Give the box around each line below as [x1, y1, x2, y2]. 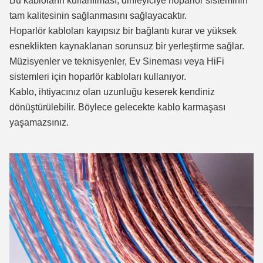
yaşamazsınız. [9, 117, 69, 127]
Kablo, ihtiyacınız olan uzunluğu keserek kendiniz [9, 87, 215, 97]
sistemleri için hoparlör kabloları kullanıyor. [9, 72, 186, 82]
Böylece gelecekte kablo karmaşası [78, 102, 225, 112]
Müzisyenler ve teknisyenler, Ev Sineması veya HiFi [9, 56, 224, 66]
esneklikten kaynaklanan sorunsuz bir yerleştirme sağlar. [9, 41, 244, 51]
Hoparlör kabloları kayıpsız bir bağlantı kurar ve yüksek [9, 26, 237, 36]
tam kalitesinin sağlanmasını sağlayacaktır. [9, 11, 187, 21]
